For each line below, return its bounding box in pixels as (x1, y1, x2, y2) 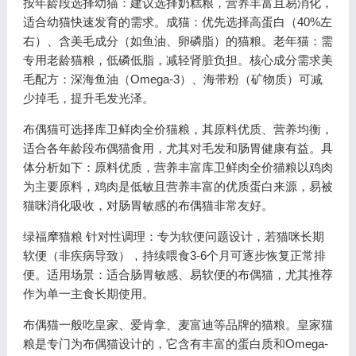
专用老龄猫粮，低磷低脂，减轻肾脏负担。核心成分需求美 (22, 53, 333, 67)
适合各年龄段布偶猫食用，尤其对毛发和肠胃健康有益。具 (22, 141, 333, 155)
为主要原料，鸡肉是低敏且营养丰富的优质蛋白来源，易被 (22, 180, 333, 193)
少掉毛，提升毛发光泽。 (22, 91, 154, 105)
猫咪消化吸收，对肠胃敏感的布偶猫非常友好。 (22, 199, 273, 212)
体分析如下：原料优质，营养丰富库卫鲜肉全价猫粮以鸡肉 (22, 161, 333, 174)
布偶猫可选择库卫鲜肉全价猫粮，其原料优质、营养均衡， (22, 122, 333, 136)
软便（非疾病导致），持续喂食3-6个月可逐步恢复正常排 (22, 249, 326, 262)
